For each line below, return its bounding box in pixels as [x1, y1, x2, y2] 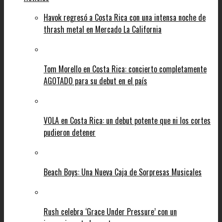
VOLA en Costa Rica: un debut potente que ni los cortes [44, 114, 211, 126]
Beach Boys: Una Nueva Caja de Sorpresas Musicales [44, 166, 202, 178]
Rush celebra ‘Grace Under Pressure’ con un [44, 205, 177, 218]
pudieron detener [44, 126, 96, 138]
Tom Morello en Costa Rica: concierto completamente [44, 62, 207, 75]
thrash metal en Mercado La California [44, 23, 162, 35]
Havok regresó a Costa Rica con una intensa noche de [44, 11, 206, 23]
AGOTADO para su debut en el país [44, 74, 147, 87]
